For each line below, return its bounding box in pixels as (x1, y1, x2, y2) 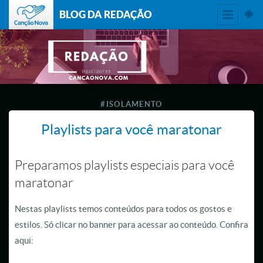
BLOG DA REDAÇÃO (59, 9, 152, 20)
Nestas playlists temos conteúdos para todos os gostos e (15, 204, 232, 214)
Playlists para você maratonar (41, 122, 222, 138)
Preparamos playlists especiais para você (15, 158, 234, 173)
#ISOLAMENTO (100, 100, 163, 109)
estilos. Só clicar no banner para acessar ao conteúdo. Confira (15, 220, 248, 230)
